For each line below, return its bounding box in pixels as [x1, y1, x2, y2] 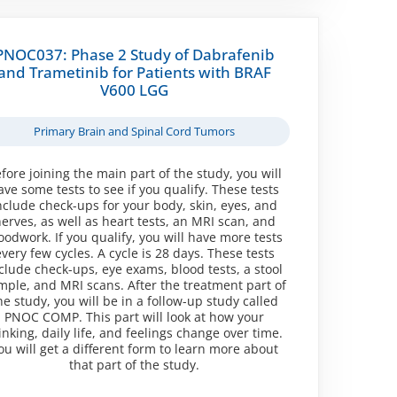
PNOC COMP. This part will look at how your [4, 307, 265, 325]
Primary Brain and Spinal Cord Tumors [34, 122, 236, 139]
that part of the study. [69, 355, 200, 373]
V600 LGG [100, 79, 169, 100]
